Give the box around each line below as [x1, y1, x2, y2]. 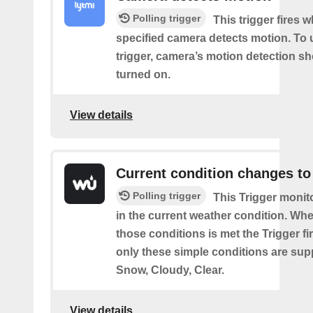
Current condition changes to [116, 166, 311, 181]
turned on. [116, 68, 170, 80]
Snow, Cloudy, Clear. [116, 264, 224, 276]
